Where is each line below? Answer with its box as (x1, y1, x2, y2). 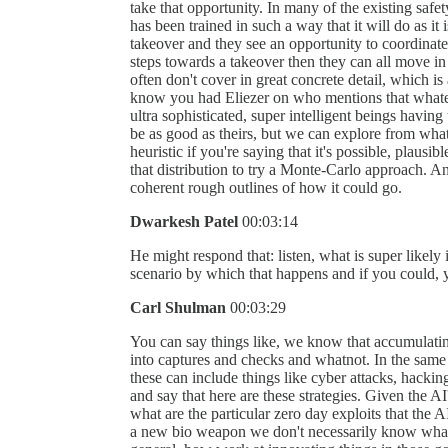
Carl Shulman (130, 298, 226, 316)
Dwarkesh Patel (130, 212, 238, 230)
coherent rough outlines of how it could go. (130, 178, 402, 196)
